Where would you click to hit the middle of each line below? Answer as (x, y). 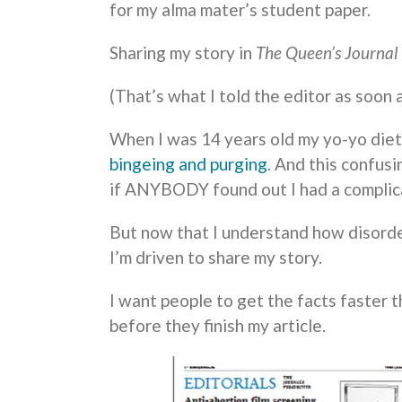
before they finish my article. (218, 325)
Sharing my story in (183, 52)
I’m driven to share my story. (216, 257)
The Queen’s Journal (327, 52)
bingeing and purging (188, 163)
